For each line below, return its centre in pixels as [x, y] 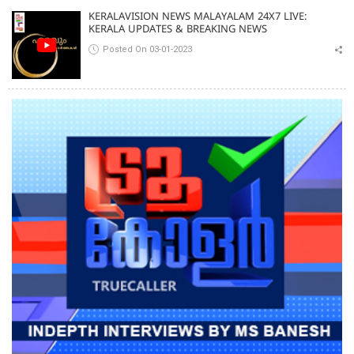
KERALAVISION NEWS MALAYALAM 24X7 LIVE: [198, 18]
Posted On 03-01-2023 [147, 50]
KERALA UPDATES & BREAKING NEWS [178, 30]
